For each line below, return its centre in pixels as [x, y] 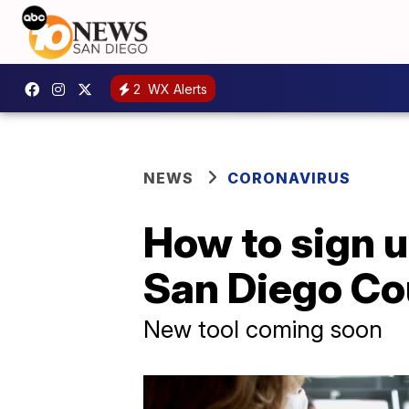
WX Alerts [176, 89]
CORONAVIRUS [289, 178]
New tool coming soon [263, 329]
